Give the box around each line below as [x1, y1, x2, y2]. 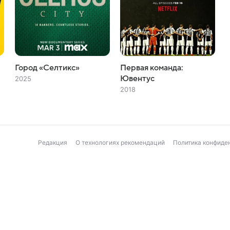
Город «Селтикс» [14, 63, 80, 72]
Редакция [38, 139, 67, 146]
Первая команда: [120, 63, 183, 72]
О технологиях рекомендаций [75, 139, 165, 146]
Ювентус [120, 74, 155, 83]
